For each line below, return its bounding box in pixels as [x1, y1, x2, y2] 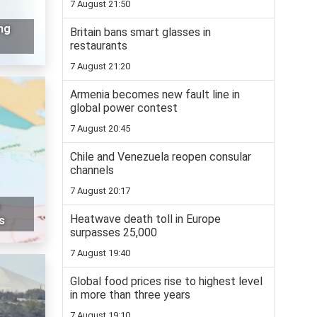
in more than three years [70, 288, 190, 302]
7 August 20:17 [70, 185, 130, 197]
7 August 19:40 [70, 248, 130, 259]
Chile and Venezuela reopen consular [70, 150, 251, 164]
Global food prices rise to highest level [70, 275, 263, 289]
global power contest [70, 101, 178, 115]
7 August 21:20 [70, 61, 130, 72]
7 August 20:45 [70, 123, 130, 134]
